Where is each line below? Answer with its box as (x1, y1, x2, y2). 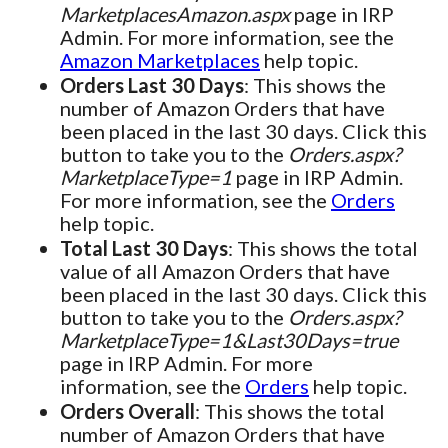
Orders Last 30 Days (60, 73, 244, 98)
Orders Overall (60, 399, 195, 424)
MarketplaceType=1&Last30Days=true (60, 328, 398, 353)
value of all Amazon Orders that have (60, 259, 390, 284)
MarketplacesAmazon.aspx (60, 2, 290, 27)
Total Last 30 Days (60, 236, 228, 261)
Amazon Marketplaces (60, 48, 260, 73)
